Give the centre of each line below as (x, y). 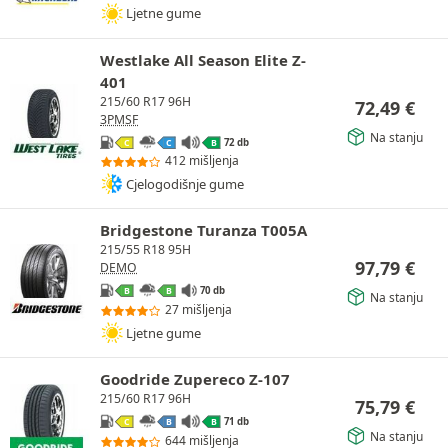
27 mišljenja (198, 310)
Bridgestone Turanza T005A (203, 230)
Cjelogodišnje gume (185, 183)
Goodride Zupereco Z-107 (195, 379)
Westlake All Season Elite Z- (203, 59)
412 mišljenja (202, 161)
